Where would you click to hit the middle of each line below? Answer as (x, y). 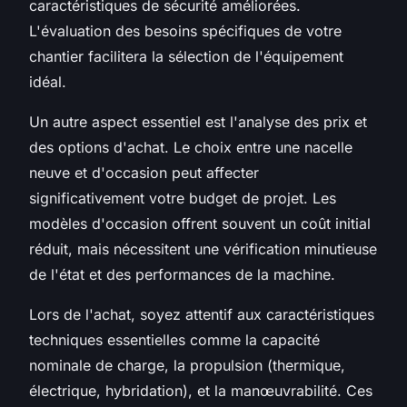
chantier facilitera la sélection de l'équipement (186, 56)
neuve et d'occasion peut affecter (144, 172)
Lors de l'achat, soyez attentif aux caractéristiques (202, 314)
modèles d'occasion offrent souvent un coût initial (200, 223)
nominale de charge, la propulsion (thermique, (187, 365)
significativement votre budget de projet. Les (183, 198)
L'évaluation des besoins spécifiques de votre (185, 30)
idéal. (48, 81)
